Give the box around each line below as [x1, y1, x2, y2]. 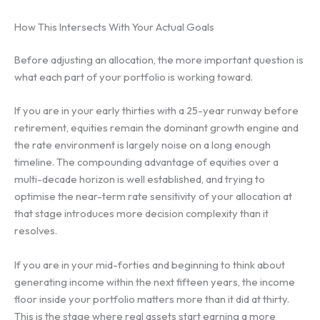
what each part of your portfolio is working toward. [14, 69, 253, 84]
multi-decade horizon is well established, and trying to [14, 172, 265, 186]
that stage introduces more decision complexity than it [14, 206, 269, 221]
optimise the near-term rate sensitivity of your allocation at [14, 189, 292, 204]
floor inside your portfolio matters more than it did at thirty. [14, 291, 289, 306]
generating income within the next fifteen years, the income [14, 274, 295, 289]
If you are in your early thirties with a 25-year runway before [14, 104, 299, 118]
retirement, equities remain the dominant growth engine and [14, 121, 299, 135]
